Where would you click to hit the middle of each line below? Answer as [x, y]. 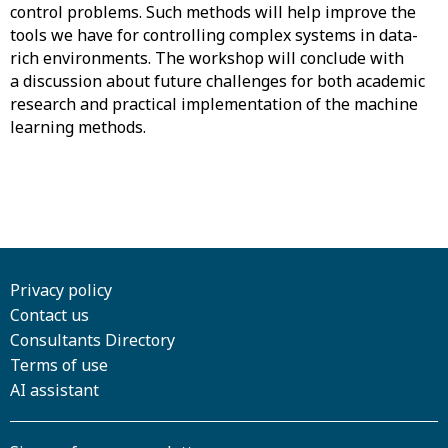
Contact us [49, 315]
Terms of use [59, 365]
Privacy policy [61, 290]
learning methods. [78, 127]
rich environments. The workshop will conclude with [207, 58]
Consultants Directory [92, 340]
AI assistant [54, 390]
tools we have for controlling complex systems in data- [214, 35]
